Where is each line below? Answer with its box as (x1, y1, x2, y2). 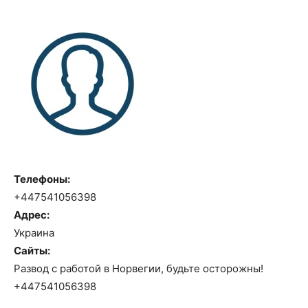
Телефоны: (14, 173, 70, 186)
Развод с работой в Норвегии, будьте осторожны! (14, 262, 263, 275)
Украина (14, 226, 54, 239)
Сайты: (14, 244, 50, 257)
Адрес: (14, 208, 49, 221)
